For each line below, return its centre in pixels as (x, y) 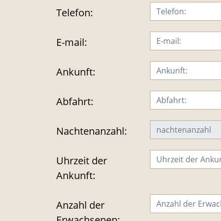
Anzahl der (80, 205)
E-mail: (72, 42)
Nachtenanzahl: (92, 131)
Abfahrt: (75, 101)
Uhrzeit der (82, 160)
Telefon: (74, 12)
